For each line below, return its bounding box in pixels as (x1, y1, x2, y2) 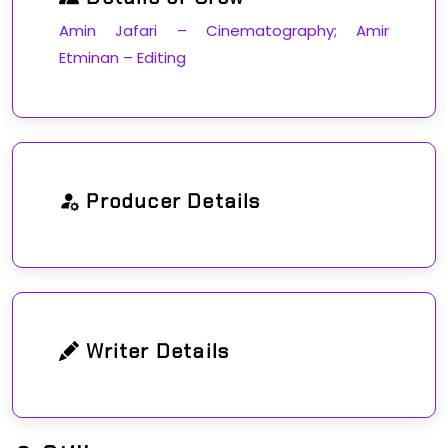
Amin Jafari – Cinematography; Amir (59, 20, 389, 42)
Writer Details (80, 338, 230, 365)
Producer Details (80, 188, 261, 215)
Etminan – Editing (59, 47, 186, 69)
